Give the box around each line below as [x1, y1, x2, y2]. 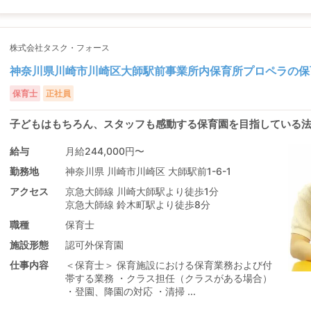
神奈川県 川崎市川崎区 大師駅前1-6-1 [65, 165, 231, 177]
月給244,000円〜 [65, 145, 144, 157]
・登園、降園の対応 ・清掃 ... [65, 285, 196, 297]
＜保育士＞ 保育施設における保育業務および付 [65, 259, 272, 271]
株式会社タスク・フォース [10, 42, 110, 53]
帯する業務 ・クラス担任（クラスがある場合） [65, 272, 272, 284]
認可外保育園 [65, 239, 124, 251]
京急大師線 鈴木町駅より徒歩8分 [65, 199, 210, 210]
